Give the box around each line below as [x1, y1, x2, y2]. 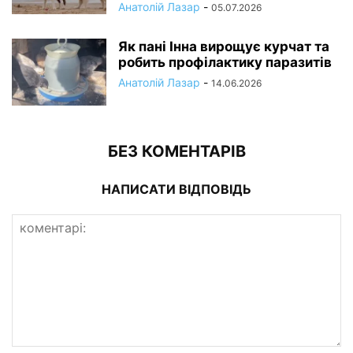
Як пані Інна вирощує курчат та [118, 39, 329, 55]
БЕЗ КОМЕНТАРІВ [107, 142, 246, 162]
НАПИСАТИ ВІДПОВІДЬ [102, 181, 251, 198]
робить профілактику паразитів [118, 54, 332, 71]
